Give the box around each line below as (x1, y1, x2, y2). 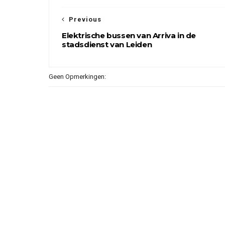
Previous (69, 16, 101, 23)
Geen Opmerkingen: (49, 73, 106, 80)
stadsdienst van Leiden (62, 40, 152, 49)
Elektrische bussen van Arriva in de (62, 31, 196, 40)
